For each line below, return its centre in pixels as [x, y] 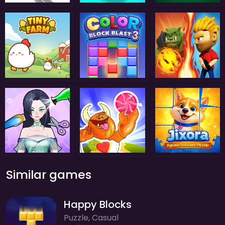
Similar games [49, 174]
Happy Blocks [98, 204]
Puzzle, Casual [91, 217]
